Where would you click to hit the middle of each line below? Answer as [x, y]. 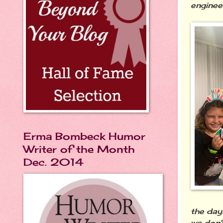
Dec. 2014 [54, 162]
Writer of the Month [79, 149]
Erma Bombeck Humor [84, 136]
